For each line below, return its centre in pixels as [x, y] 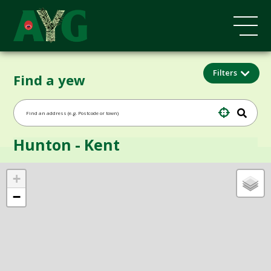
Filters [226, 73]
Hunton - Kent [67, 144]
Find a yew [50, 80]
